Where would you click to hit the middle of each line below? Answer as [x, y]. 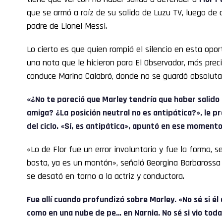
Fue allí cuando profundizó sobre [88, 200]
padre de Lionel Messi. [67, 26]
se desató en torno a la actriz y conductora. [106, 176]
